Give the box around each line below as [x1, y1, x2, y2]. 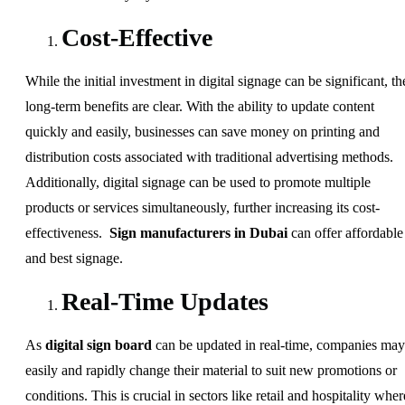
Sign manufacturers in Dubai [109, 224, 287, 240]
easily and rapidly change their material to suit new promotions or [25, 362, 397, 378]
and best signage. [25, 250, 123, 266]
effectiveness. [25, 224, 109, 240]
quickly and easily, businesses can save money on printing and [25, 123, 380, 139]
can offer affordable [287, 224, 403, 240]
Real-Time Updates [61, 287, 268, 316]
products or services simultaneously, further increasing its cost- [25, 199, 380, 215]
